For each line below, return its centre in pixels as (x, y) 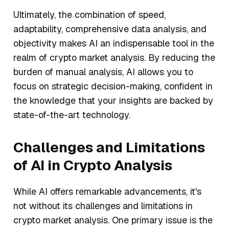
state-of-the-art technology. (72, 115)
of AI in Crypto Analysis (93, 165)
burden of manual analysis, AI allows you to (103, 72)
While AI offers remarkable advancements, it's (107, 192)
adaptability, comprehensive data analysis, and (110, 29)
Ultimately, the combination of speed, (89, 15)
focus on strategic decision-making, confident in (113, 86)
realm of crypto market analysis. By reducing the (114, 58)
